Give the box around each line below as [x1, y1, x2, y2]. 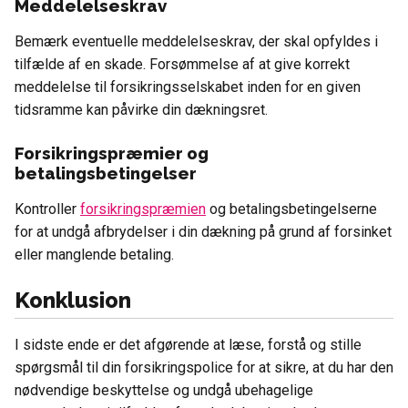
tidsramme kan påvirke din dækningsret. [15, 101, 268, 119]
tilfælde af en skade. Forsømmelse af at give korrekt [15, 56, 350, 74]
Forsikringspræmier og [15, 143, 209, 164]
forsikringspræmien [80, 200, 206, 219]
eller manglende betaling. [15, 246, 174, 264]
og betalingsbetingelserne [206, 200, 377, 219]
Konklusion [15, 287, 131, 314]
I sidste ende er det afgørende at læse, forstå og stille [15, 336, 362, 354]
